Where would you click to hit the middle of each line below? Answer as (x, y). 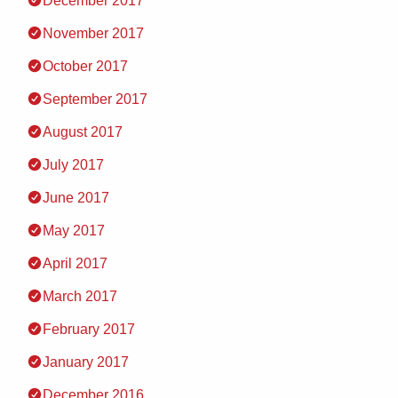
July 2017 (73, 165)
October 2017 (85, 66)
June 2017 (76, 198)
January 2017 (86, 362)
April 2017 (75, 263)
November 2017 (93, 33)
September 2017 (95, 99)
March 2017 (80, 296)
